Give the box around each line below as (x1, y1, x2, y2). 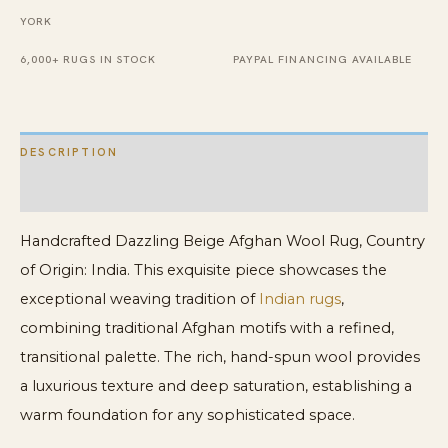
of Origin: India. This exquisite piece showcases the (20, 260, 387, 279)
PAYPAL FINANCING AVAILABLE (233, 52, 413, 67)
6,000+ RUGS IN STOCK (20, 52, 156, 67)
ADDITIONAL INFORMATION (20, 184, 215, 199)
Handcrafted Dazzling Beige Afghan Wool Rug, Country (20, 231, 425, 250)
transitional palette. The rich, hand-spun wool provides (20, 347, 420, 366)
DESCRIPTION (20, 144, 119, 159)
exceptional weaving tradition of (20, 289, 259, 308)
